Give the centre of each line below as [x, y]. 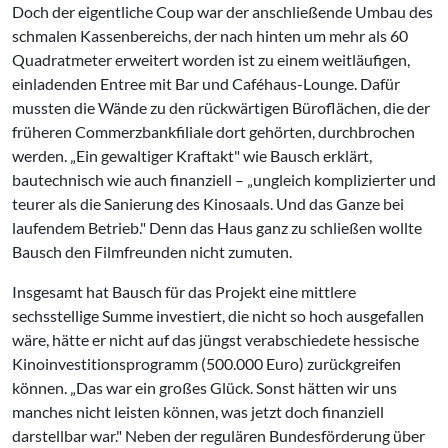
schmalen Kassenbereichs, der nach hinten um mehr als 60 [210, 35]
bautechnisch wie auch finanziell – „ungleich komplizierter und [224, 179]
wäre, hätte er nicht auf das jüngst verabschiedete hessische [215, 339]
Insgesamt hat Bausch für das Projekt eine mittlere [184, 291]
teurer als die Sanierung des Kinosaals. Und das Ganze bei [208, 203]
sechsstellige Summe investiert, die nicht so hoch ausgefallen [218, 315]
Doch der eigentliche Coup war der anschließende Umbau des [222, 11]
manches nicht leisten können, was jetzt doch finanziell [198, 411]
